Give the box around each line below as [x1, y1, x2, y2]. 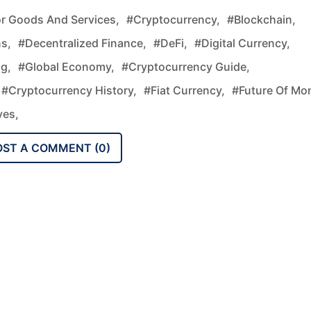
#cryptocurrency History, [1, 83, 137, 97]
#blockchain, [227, 12, 296, 26]
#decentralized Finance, [18, 35, 146, 50]
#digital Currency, [194, 35, 290, 50]
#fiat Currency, [144, 83, 225, 97]
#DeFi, [153, 35, 187, 50]
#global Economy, [18, 59, 115, 74]
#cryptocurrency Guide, [121, 59, 250, 74]
